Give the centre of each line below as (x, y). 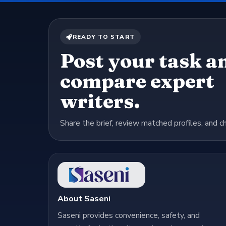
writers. (100, 101)
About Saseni (84, 199)
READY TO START (103, 37)
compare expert (137, 81)
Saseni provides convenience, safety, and (128, 215)
